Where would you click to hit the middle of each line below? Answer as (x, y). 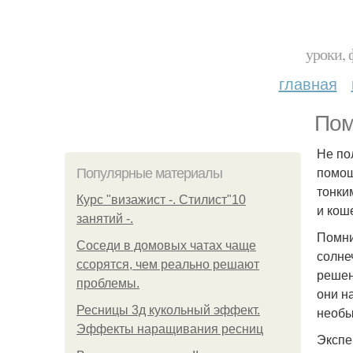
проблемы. (108, 283)
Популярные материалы (149, 173)
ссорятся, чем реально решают (168, 264)
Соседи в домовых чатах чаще (166, 245)
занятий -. (105, 219)
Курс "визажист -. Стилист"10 (161, 200)
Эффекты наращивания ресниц (170, 329)
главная (308, 83)
